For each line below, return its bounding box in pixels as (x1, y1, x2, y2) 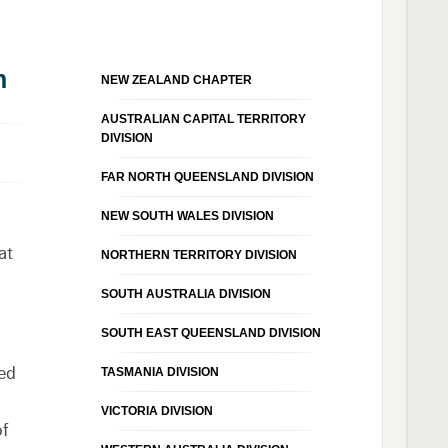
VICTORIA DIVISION (100, 403, 213, 418)
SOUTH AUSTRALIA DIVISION (100, 286, 271, 301)
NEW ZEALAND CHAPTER (100, 72, 252, 87)
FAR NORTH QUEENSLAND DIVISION (100, 169, 314, 184)
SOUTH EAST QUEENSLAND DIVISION (100, 325, 321, 340)
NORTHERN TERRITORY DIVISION (100, 247, 297, 262)
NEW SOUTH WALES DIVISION (100, 208, 274, 223)
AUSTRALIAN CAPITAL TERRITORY (100, 111, 306, 126)
